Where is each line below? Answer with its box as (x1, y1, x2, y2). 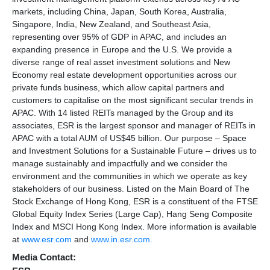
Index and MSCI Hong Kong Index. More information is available (12, 221, 257, 231)
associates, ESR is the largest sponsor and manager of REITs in (12, 120, 256, 130)
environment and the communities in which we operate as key (12, 171, 247, 181)
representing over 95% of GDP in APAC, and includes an (12, 31, 227, 42)
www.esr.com (22, 234, 72, 244)
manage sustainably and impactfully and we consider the (12, 158, 228, 168)
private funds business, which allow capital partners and (12, 82, 224, 92)
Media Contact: (12, 251, 76, 262)
